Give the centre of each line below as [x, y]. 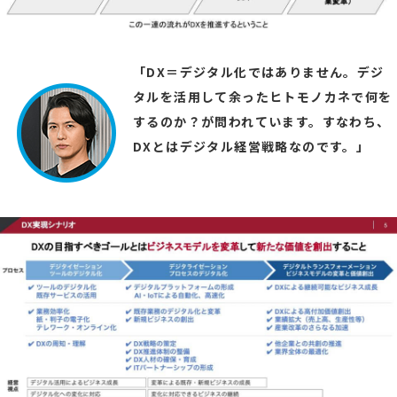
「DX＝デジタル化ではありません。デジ [259, 71]
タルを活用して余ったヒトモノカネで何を [263, 96]
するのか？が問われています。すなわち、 [262, 121]
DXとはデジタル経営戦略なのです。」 [252, 146]
